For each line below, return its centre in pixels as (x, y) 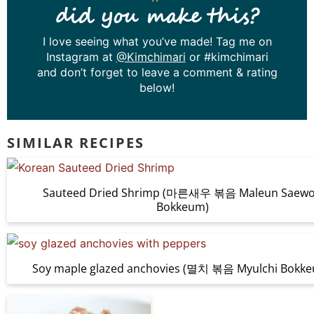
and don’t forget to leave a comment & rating (157, 73)
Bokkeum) (182, 207)
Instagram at (81, 57)
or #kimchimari (227, 57)
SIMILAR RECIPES (76, 143)
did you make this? (157, 18)
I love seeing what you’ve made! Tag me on (157, 42)
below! (157, 88)
